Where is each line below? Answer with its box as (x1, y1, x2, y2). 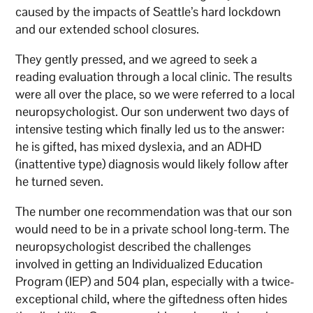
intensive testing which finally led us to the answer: (15, 120, 285, 137)
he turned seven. (15, 173, 104, 189)
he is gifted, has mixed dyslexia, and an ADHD (15, 138, 263, 154)
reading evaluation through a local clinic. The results (15, 68, 293, 85)
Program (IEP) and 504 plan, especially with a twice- (15, 272, 295, 289)
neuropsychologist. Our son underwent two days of (15, 103, 290, 119)
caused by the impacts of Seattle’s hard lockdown (15, 3, 282, 20)
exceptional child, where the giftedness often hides (15, 290, 288, 307)
